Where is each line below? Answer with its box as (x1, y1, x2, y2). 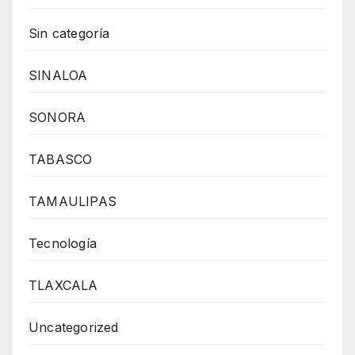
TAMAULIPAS (29, 193, 116, 209)
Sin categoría (29, 25, 110, 41)
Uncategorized (29, 319, 119, 335)
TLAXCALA (29, 277, 98, 293)
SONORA (29, 109, 86, 125)
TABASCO (29, 151, 93, 167)
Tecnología (29, 235, 97, 251)
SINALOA (29, 67, 88, 83)
